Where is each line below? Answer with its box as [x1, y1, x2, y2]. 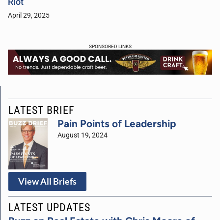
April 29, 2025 [8, 11, 50, 20]
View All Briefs [18, 176, 77, 187]
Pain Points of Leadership [57, 117, 176, 130]
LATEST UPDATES [8, 200, 90, 214]
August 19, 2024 [57, 131, 108, 140]
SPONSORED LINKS [88, 43, 132, 49]
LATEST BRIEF [8, 104, 75, 117]
